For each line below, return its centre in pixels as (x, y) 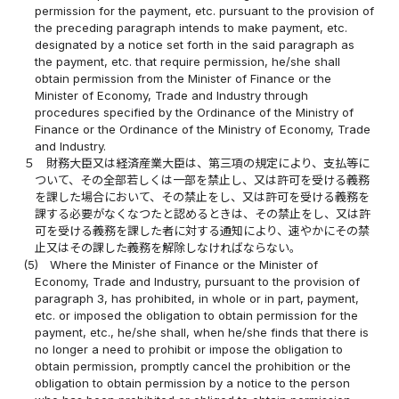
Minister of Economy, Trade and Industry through (172, 95)
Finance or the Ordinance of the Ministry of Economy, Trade (203, 129)
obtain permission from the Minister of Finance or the (183, 78)
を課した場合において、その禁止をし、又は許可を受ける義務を (203, 196)
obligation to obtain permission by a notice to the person (193, 383)
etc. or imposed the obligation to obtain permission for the (197, 315)
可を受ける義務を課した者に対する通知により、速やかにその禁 (203, 230)
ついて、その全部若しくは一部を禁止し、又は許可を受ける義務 (203, 179)
